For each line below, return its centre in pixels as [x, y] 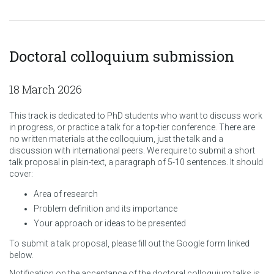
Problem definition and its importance [106, 209]
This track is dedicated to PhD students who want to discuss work [136, 115]
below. [21, 255]
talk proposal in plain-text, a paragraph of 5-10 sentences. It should [136, 162]
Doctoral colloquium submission [122, 56]
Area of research [66, 194]
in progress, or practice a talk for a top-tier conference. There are [132, 127]
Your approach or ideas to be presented [110, 224]
